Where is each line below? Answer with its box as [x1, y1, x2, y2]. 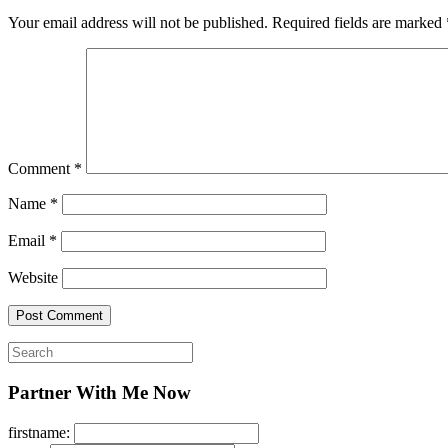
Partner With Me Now [8, 382, 191, 404]
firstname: [8, 423, 74, 441]
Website [8, 269, 58, 287]
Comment [8, 160, 74, 178]
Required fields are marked [272, 14, 446, 32]
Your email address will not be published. [8, 14, 268, 32]
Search [7, 341, 50, 359]
